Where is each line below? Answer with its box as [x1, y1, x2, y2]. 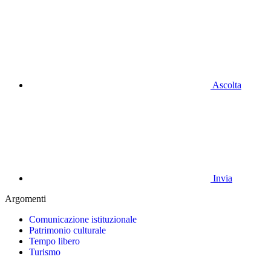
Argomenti [5, 193, 46, 204]
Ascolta [212, 79, 241, 90]
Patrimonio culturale [29, 224, 106, 235]
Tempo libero [29, 235, 80, 246]
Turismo [29, 246, 60, 257]
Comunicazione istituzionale [29, 214, 137, 224]
